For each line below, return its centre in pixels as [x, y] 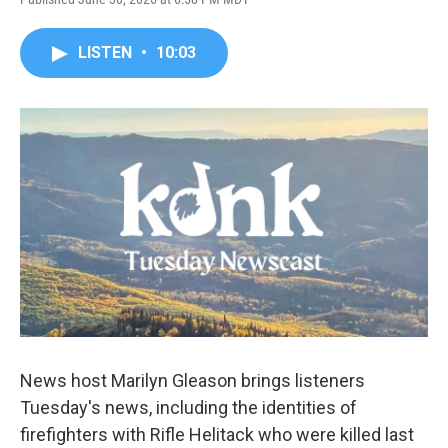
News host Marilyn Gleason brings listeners [192, 381]
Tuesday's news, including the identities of [188, 408]
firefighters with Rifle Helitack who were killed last [217, 435]
